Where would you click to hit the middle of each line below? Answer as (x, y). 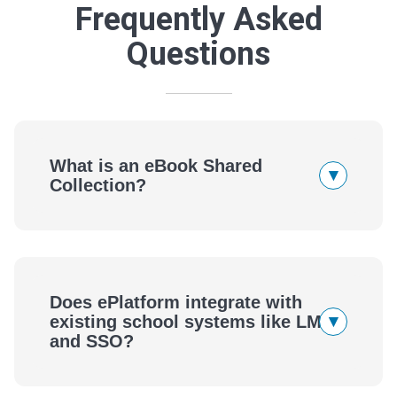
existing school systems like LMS (191, 321)
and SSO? (92, 341)
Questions (198, 54)
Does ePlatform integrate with (176, 302)
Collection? (98, 185)
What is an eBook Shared (156, 165)
